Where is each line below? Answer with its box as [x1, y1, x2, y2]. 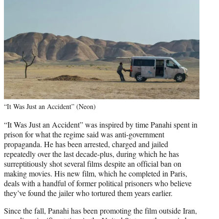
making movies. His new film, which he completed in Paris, [4, 168, 187, 178]
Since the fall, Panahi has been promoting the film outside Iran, [4, 205, 197, 216]
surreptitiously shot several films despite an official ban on [4, 158, 181, 169]
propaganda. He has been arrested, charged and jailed [4, 138, 168, 149]
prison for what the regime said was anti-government [4, 129, 164, 139]
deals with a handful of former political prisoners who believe [4, 177, 192, 188]
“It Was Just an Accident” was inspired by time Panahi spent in [4, 119, 197, 130]
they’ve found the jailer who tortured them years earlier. [4, 187, 177, 198]
